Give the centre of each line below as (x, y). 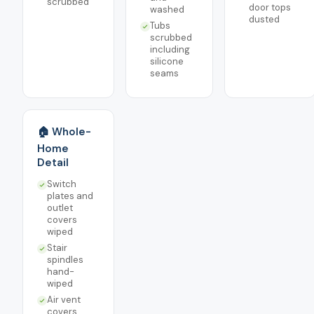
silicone (167, 61)
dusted (264, 19)
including (170, 49)
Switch (62, 184)
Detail (53, 163)
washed (167, 9)
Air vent (64, 300)
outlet (60, 208)
